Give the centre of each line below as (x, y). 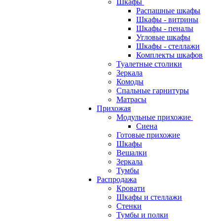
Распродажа (117, 179)
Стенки (129, 206)
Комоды (130, 82)
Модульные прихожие (154, 117)
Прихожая (114, 108)
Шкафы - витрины (167, 19)
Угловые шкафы (163, 37)
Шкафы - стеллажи (168, 46)
